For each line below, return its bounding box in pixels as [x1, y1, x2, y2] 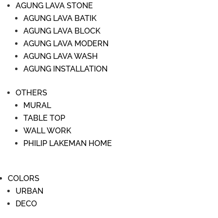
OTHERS [16, 88, 47, 97]
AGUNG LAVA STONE [16, 1, 93, 10]
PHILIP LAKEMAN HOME [23, 139, 112, 148]
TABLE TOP [23, 113, 65, 123]
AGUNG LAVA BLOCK [23, 26, 100, 36]
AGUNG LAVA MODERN [23, 39, 109, 48]
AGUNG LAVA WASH [23, 52, 98, 61]
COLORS [8, 174, 39, 183]
